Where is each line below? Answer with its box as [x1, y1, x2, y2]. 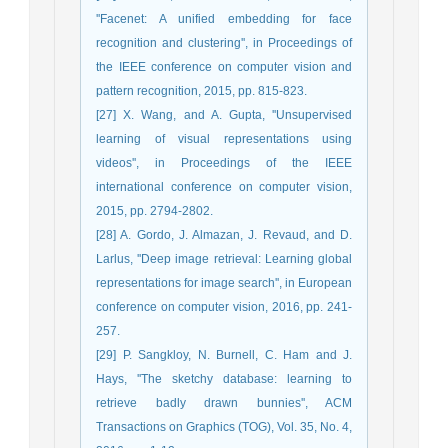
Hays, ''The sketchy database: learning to [96, 371, 352, 386]
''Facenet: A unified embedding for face [96, 11, 352, 26]
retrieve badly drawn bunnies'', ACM [96, 395, 352, 410]
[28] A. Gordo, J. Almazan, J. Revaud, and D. [96, 227, 352, 242]
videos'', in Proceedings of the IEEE [96, 155, 352, 170]
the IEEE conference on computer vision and [96, 59, 352, 74]
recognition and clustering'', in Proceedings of [96, 35, 352, 50]
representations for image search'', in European [96, 275, 352, 290]
